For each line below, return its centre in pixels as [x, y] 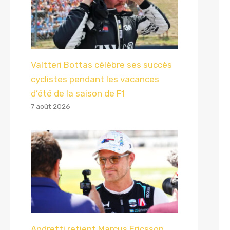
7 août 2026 [51, 106]
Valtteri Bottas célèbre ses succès [101, 64]
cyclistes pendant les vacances [95, 79]
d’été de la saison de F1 [78, 93]
